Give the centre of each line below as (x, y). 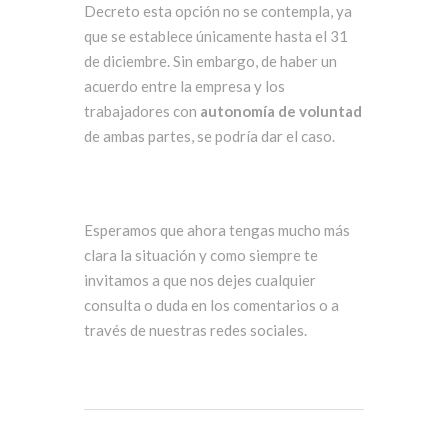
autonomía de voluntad (281, 111)
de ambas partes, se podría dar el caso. (209, 136)
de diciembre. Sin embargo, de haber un (210, 61)
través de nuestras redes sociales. (195, 330)
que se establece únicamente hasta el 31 (216, 36)
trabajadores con (142, 111)
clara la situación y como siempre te (201, 255)
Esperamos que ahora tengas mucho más (217, 230)
